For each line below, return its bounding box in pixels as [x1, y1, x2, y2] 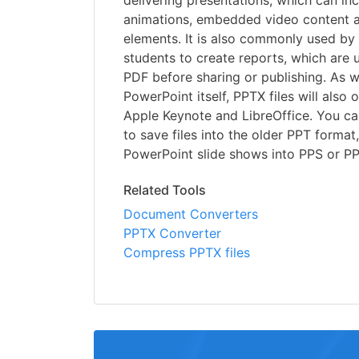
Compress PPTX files [123, 244, 250, 261]
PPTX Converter [123, 225, 221, 242]
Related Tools [123, 182, 206, 199]
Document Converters [123, 206, 258, 223]
